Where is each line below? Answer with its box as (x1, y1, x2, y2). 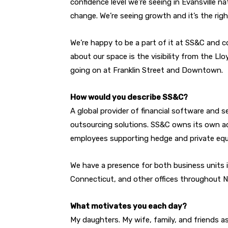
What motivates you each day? (70, 202, 187, 211)
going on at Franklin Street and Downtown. (70, 66, 223, 75)
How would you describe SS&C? (70, 93, 188, 102)
